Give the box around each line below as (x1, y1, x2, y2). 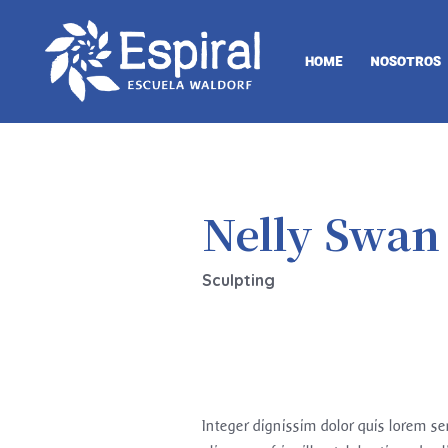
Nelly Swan (202, 203, 440, 263)
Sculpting (202, 270, 275, 290)
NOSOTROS (370, 52, 441, 70)
